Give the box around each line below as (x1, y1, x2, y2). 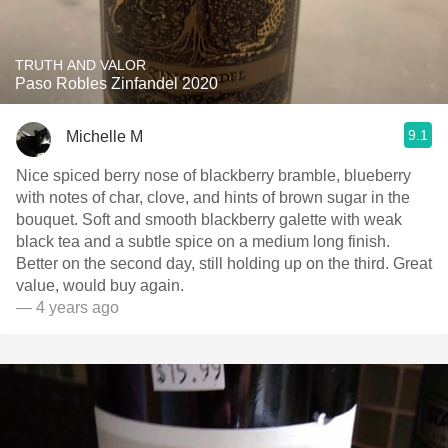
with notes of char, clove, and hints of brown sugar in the (16, 189, 410, 206)
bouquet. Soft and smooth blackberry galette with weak (16, 211, 402, 228)
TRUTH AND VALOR (15, 57, 146, 73)
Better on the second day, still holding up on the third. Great (16, 255, 432, 272)
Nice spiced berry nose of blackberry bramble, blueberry (16, 167, 411, 184)
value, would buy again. (16, 277, 188, 294)
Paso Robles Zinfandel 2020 (15, 75, 218, 92)
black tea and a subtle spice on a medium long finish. (16, 233, 390, 250)
